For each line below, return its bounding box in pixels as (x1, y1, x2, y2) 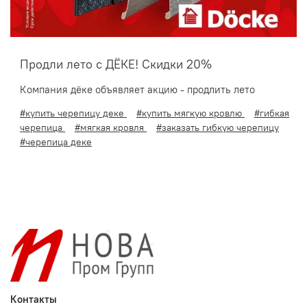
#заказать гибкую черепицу (156, 121, 279, 134)
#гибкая (254, 107, 289, 120)
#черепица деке (20, 136, 92, 149)
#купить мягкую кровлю (136, 107, 245, 120)
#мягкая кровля (75, 121, 147, 134)
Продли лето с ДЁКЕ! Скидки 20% (20, 57, 212, 73)
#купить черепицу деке (20, 107, 127, 120)
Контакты (10, 292, 57, 306)
